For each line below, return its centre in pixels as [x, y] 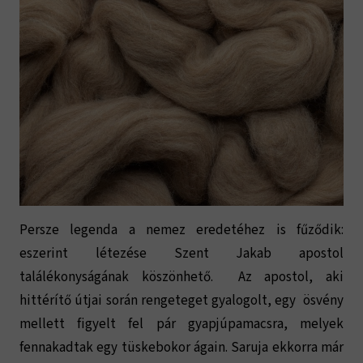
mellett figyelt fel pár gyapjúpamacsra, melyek [181, 325]
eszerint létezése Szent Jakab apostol [181, 254]
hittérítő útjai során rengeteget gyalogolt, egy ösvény [181, 301]
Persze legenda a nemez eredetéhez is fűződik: [181, 231]
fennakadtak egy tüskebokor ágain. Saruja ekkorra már [181, 348]
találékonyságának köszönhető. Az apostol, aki [181, 278]
